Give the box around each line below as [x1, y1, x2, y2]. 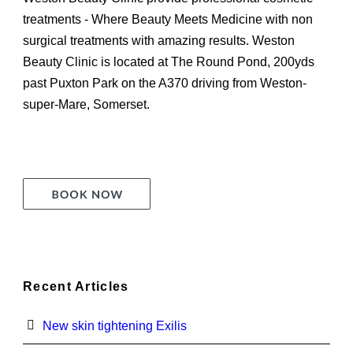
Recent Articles [23, 280, 129, 294]
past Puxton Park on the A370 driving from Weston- [23, 76, 307, 91]
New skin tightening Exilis [43, 319, 187, 333]
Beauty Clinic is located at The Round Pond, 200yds [23, 55, 314, 69]
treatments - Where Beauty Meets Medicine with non [23, 13, 313, 27]
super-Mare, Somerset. [23, 98, 150, 112]
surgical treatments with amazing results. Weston [23, 34, 295, 48]
